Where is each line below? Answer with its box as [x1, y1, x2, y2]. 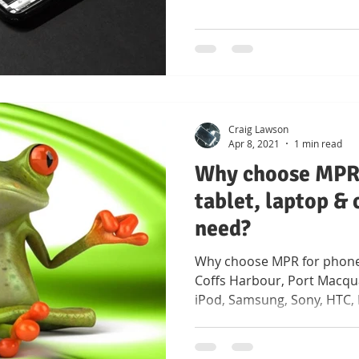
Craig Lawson [228, 123, 288, 135]
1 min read [294, 136, 342, 150]
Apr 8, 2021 [228, 136, 280, 150]
